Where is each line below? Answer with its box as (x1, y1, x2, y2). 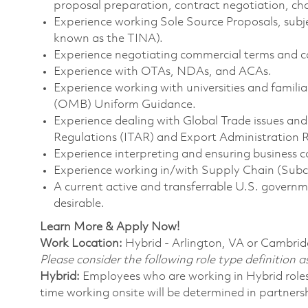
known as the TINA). (54, 33, 163, 45)
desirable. (54, 198, 104, 210)
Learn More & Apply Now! (40, 221, 179, 234)
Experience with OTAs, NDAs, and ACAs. (54, 66, 272, 78)
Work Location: (40, 238, 122, 250)
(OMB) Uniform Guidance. (54, 99, 196, 111)
